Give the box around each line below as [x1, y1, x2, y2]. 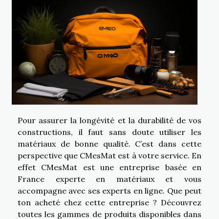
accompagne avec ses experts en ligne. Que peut [18, 186, 201, 196]
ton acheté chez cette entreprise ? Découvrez [18, 197, 201, 208]
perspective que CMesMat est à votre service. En [18, 151, 201, 161]
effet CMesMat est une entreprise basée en [18, 162, 201, 173]
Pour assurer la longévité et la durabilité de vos [18, 115, 201, 126]
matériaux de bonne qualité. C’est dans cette [18, 139, 201, 149]
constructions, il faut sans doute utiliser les [18, 127, 201, 137]
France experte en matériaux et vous [18, 174, 201, 184]
